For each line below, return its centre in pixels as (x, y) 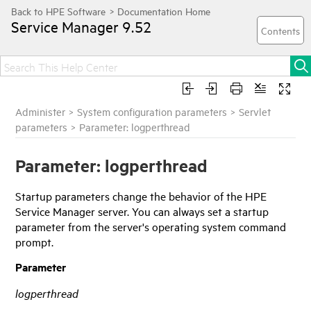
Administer (41, 111)
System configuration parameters (152, 111)
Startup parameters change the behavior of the (131, 195)
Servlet (255, 111)
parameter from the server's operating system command (151, 226)
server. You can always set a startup (182, 211)
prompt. (35, 241)
